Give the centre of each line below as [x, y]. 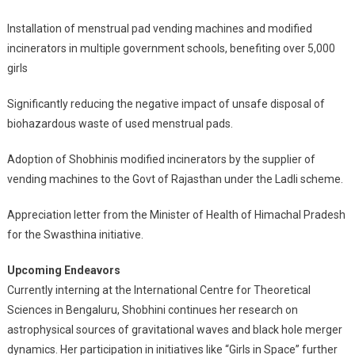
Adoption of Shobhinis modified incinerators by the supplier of [161, 159]
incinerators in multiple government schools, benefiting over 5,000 [171, 48]
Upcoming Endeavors [63, 270]
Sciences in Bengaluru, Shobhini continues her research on [152, 309]
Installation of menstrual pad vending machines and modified [159, 28]
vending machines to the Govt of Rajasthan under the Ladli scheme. [175, 179]
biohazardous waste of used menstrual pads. [120, 123]
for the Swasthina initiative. [75, 234]
